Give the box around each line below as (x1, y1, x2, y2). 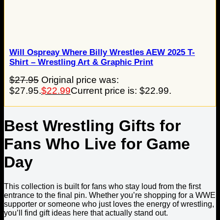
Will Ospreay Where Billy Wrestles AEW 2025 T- (9, 47, 195, 57)
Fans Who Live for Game (4, 135, 190, 153)
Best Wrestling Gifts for (4, 117, 181, 135)
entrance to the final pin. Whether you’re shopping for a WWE (4, 191, 216, 199)
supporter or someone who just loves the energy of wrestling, (4, 199, 214, 208)
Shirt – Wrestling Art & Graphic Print (9, 57, 153, 67)
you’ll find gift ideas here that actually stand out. (4, 208, 168, 217)
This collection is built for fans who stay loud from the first (4, 182, 201, 191)
